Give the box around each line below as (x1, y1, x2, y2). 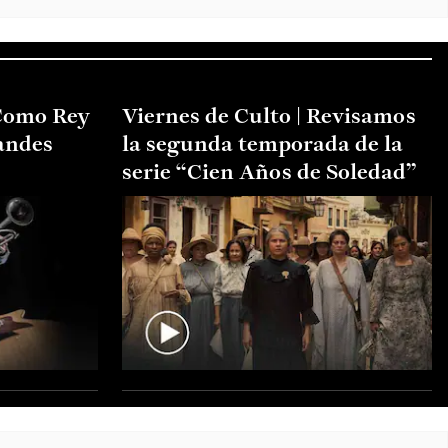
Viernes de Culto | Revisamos (122, 105, 416, 129)
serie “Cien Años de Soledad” (122, 161, 417, 185)
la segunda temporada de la (122, 133, 403, 157)
